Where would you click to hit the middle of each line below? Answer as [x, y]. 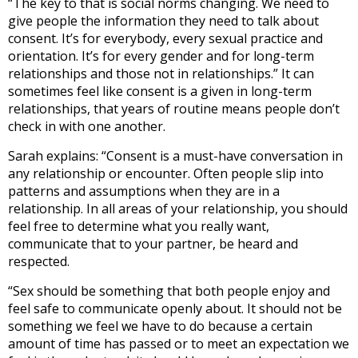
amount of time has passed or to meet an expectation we [179, 344]
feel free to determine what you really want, [139, 227]
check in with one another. [87, 127]
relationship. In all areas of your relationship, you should [178, 209]
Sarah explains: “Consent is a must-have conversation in [175, 156]
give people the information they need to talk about [163, 21]
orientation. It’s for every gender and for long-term [161, 56]
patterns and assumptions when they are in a [144, 191]
